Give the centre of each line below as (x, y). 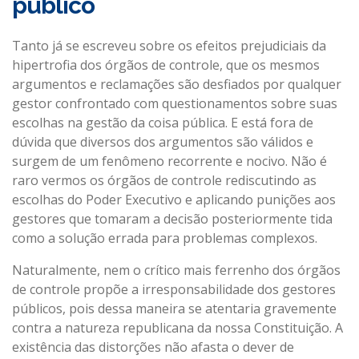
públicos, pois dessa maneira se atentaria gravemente (174, 308)
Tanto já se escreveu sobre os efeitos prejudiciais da (169, 45)
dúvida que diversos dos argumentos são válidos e (163, 141)
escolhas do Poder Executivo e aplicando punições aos (174, 199)
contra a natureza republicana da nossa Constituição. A (177, 327)
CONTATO (45, 19)
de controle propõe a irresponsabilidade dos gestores (174, 289)
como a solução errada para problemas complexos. (165, 238)
